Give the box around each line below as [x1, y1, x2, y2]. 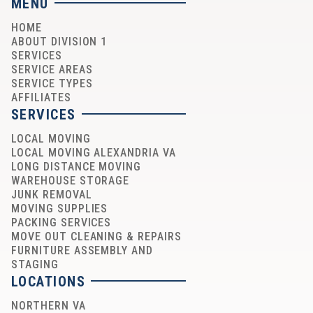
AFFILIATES [11, 90, 71, 104]
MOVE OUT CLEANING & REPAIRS [11, 229, 182, 243]
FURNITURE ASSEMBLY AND [11, 243, 154, 257]
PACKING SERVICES [11, 215, 112, 229]
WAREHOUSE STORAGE [11, 173, 130, 187]
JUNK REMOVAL [11, 187, 92, 201]
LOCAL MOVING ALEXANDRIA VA [11, 145, 176, 159]
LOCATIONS [11, 272, 85, 290]
